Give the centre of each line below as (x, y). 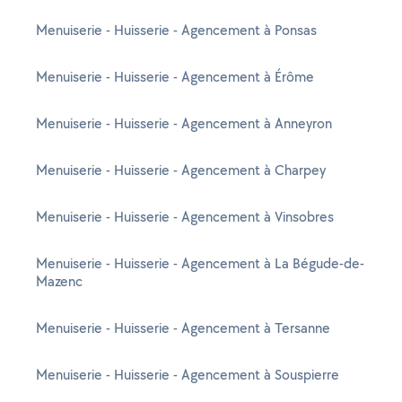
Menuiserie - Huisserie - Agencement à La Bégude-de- (200, 263)
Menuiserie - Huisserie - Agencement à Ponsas (176, 30)
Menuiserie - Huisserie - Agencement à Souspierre (188, 375)
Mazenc (59, 281)
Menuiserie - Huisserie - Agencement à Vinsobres (185, 217)
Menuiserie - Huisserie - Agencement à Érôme (175, 77)
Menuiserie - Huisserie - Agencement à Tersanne (183, 328)
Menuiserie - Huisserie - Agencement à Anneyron (184, 123)
